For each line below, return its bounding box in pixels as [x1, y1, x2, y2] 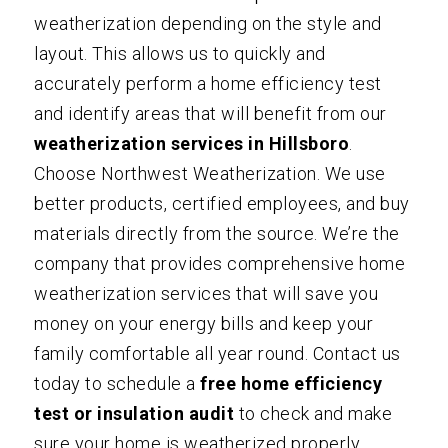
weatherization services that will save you [34, 282, 379, 304]
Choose [34, 162, 101, 184]
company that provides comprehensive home [34, 252, 406, 274]
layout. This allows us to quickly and [34, 42, 326, 64]
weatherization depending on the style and [34, 12, 382, 34]
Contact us [312, 342, 401, 364]
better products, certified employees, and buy [34, 192, 410, 214]
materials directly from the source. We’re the [34, 222, 400, 244]
